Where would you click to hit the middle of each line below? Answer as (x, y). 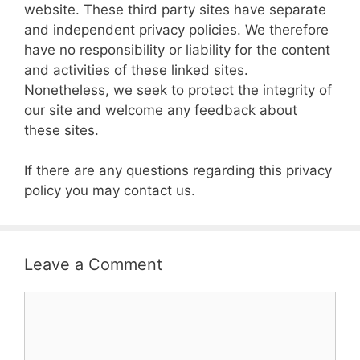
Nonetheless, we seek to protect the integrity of (178, 90)
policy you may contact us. (110, 190)
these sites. (61, 130)
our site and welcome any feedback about (161, 110)
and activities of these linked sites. (136, 70)
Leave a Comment (93, 264)
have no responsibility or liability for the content (177, 49)
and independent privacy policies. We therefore (176, 29)
